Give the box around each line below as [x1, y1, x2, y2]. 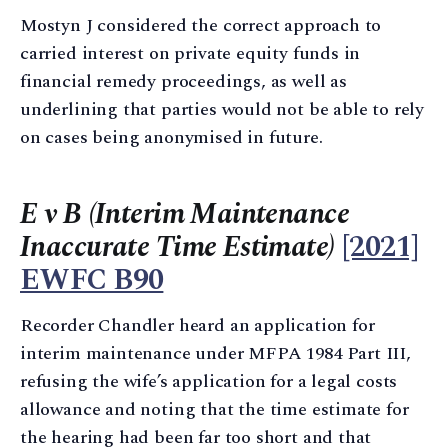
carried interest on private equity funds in [20, 40, 361, 68]
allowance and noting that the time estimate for [20, 395, 409, 423]
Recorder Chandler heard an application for [20, 311, 375, 339]
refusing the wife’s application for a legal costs [20, 367, 398, 395]
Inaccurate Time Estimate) [20, 226, 336, 270]
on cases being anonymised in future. [20, 124, 323, 152]
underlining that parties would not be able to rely [20, 96, 425, 124]
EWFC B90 [20, 259, 164, 303]
